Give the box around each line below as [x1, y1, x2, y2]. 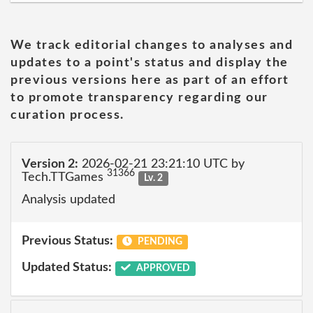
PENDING [135, 237, 182, 247]
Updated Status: [22, 261, 112, 274]
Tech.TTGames [22, 171, 107, 184]
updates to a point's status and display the [10, 56, 289, 69]
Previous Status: [22, 235, 113, 247]
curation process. [10, 108, 124, 122]
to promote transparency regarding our [10, 91, 268, 104]
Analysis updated [22, 193, 115, 206]
